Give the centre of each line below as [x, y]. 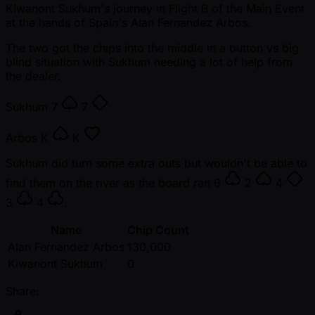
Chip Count [158, 230]
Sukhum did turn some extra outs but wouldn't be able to [156, 163]
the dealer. [33, 76]
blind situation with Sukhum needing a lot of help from [149, 62]
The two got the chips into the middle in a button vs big [152, 48]
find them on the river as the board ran [110, 183]
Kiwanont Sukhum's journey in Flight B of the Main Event [155, 9]
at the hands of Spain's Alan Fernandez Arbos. [128, 23]
